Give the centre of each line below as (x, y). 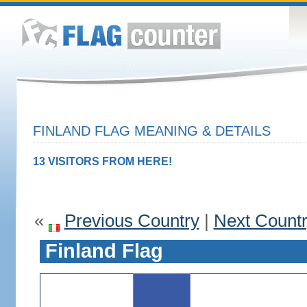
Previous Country (132, 221)
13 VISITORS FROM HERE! (102, 161)
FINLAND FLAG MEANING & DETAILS (151, 131)
